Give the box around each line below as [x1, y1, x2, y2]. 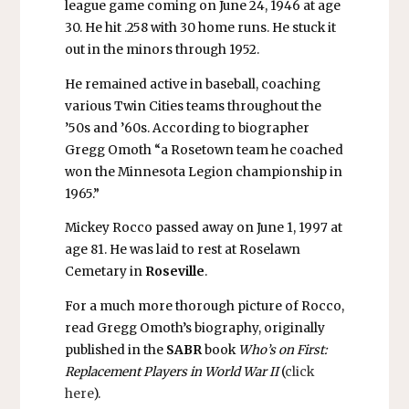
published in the [64, 342, 166, 359]
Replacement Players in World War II [64, 364, 278, 381]
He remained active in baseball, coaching [64, 76, 320, 92]
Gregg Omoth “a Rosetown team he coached [64, 142, 343, 158]
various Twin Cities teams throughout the [64, 98, 321, 114]
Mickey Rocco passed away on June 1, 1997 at [64, 220, 342, 236]
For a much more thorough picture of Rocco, [64, 299, 344, 315]
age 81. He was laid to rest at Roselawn [64, 242, 300, 258]
